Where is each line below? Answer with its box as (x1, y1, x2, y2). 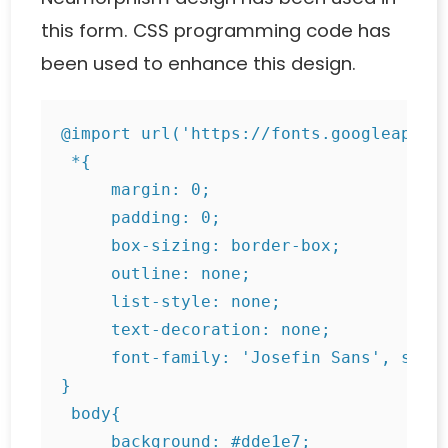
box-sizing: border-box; (61, 236, 342, 256)
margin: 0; (61, 180, 212, 200)
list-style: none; (61, 292, 282, 312)
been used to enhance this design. (41, 51, 357, 77)
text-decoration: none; (61, 320, 332, 340)
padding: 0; (61, 208, 222, 228)
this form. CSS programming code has (41, 18, 392, 44)
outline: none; (61, 264, 252, 284)
